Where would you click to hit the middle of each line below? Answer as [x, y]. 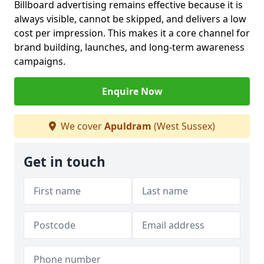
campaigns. [40, 61]
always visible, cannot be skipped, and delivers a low [130, 19]
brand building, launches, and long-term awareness [129, 47]
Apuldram [128, 126]
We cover [81, 126]
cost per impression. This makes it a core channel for [132, 33]
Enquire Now [132, 91]
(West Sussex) [183, 126]
